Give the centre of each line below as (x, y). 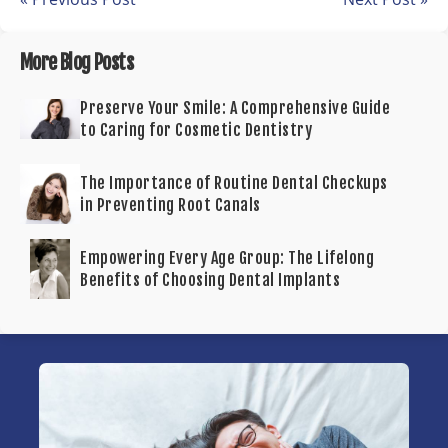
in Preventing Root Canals (170, 205)
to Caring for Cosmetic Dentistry (196, 130)
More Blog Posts (76, 62)
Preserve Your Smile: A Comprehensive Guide (235, 108)
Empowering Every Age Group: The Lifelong (227, 258)
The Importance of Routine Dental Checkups (234, 183)
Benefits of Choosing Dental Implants (210, 280)
